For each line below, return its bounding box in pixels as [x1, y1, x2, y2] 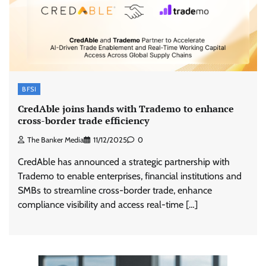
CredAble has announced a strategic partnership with [18, 156, 230, 167]
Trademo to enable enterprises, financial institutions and [18, 170, 242, 182]
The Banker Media [27, 135, 84, 144]
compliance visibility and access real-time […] [18, 198, 198, 210]
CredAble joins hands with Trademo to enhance [18, 102, 234, 116]
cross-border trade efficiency [18, 114, 149, 128]
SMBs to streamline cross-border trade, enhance [18, 184, 212, 196]
